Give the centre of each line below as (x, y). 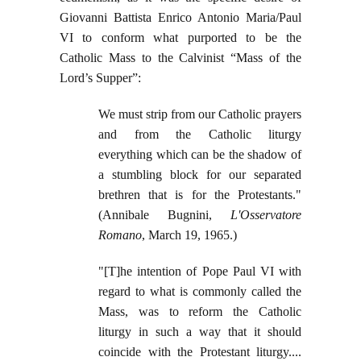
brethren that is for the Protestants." (200, 195)
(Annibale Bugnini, (164, 215)
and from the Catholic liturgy (200, 135)
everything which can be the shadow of (200, 155)
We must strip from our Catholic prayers (200, 114)
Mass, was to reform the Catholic (200, 312)
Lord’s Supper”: (100, 78)
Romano (120, 235)
